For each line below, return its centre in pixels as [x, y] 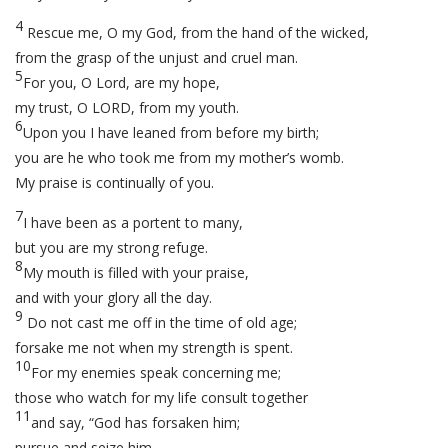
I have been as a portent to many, [133, 222]
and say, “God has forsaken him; [135, 422]
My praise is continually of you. [114, 182]
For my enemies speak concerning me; [156, 372]
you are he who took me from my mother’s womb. [179, 157]
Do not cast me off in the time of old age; [160, 322]
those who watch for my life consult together [161, 397]
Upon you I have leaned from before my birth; [171, 132]
